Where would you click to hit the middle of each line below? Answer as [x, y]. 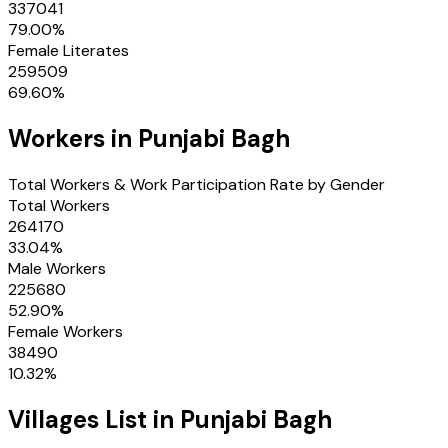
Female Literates [68, 51]
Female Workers [65, 331]
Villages [53, 419]
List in [139, 419]
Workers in [73, 139]
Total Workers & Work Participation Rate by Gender [196, 184]
